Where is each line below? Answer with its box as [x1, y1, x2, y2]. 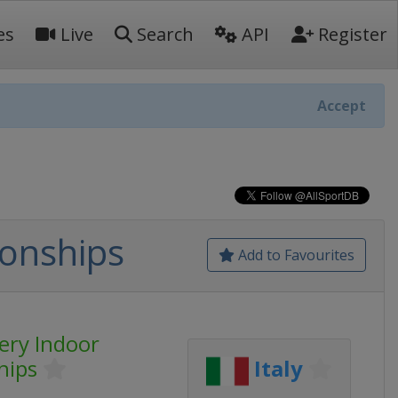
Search [132, 22, 194, 46]
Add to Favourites [235, 245, 354, 265]
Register [314, 22, 387, 46]
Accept [317, 96, 366, 115]
